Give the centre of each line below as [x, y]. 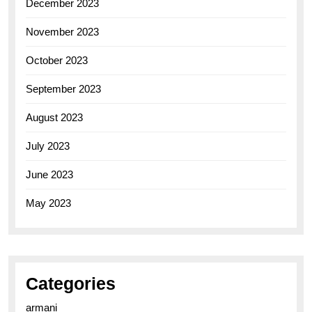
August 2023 [54, 117]
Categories [71, 283]
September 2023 [63, 88]
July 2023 [48, 146]
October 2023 [57, 60]
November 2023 [62, 31]
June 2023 [49, 174]
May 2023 [48, 203]
